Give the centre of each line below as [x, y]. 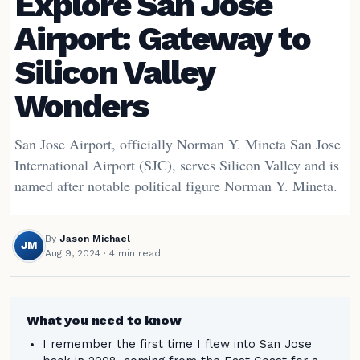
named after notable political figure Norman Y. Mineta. [176, 186]
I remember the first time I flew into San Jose [177, 344]
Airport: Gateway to [162, 38]
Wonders [81, 106]
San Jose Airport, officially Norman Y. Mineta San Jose [178, 144]
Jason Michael [95, 238]
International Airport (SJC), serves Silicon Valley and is [177, 165]
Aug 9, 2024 [73, 253]
